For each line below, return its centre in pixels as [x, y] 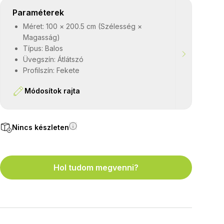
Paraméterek [38, 12]
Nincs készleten [40, 127]
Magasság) [41, 37]
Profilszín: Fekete [51, 70]
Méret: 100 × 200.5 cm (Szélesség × [82, 26]
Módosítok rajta [71, 91]
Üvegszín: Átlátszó [53, 59]
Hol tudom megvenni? [96, 167]
